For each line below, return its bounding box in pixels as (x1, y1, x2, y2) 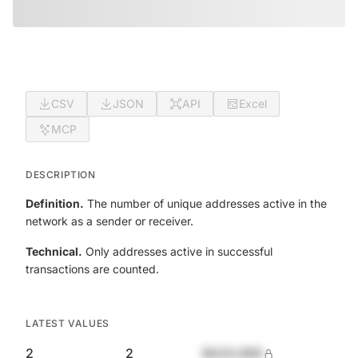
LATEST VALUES (26, 317, 109, 329)
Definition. (26, 197, 84, 210)
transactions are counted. (26, 262, 159, 276)
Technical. (26, 245, 82, 258)
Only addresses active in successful (82, 245, 272, 258)
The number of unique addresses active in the (84, 197, 327, 210)
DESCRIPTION (26, 169, 96, 181)
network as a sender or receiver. (26, 214, 193, 228)
